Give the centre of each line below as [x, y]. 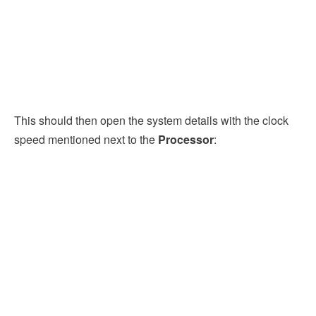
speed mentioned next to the [86, 140]
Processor [186, 140]
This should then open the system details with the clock [151, 121]
